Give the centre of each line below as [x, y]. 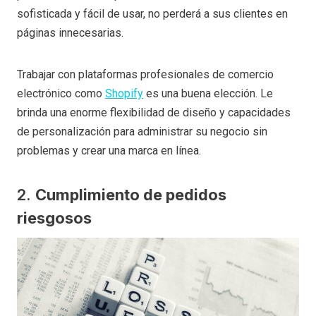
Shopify [124, 93]
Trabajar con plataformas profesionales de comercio [145, 74]
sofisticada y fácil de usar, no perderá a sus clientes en [152, 13]
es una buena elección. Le [208, 93]
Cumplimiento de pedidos [131, 194]
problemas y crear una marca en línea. [109, 150]
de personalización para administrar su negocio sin [142, 131]
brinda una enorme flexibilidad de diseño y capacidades [154, 112]
